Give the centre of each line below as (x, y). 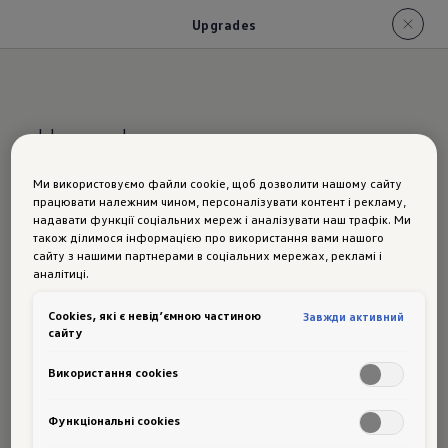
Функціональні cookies (114, 419)
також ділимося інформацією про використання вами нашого (209, 237)
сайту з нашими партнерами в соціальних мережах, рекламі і (208, 255)
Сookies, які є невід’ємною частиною (155, 315)
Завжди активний (354, 317)
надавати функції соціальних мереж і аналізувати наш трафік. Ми (222, 219)
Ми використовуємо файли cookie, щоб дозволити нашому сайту (218, 183)
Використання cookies (113, 372)
